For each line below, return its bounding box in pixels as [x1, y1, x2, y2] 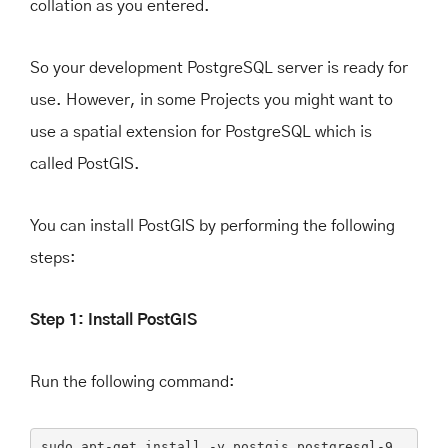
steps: [30, 249, 76, 266]
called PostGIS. [30, 155, 140, 172]
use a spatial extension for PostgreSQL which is [30, 123, 372, 140]
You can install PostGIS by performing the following [30, 217, 395, 234]
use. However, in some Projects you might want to [30, 91, 393, 108]
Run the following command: [30, 373, 235, 390]
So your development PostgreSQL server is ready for [30, 59, 408, 76]
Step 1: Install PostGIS [30, 311, 197, 328]
